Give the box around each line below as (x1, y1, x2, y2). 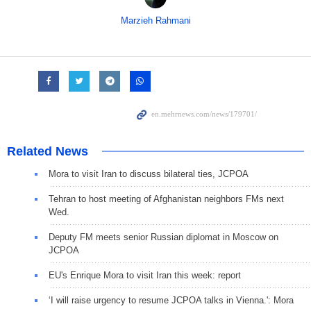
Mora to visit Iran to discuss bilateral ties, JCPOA (49, 169, 249, 180)
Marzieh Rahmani (120, 15, 191, 26)
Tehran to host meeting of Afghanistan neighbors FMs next (49, 194, 284, 205)
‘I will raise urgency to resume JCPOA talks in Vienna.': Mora (49, 295, 294, 306)
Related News (7, 144, 88, 159)
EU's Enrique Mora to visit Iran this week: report (49, 270, 241, 281)
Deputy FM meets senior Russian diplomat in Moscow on (49, 232, 278, 243)
